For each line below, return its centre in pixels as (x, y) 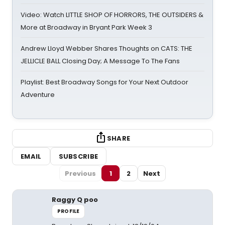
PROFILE (69, 211)
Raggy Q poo (75, 200)
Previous (80, 173)
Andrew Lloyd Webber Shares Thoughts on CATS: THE (106, 48)
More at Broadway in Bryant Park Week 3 (86, 27)
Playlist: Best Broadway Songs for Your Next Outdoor (104, 82)
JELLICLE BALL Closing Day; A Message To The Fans (100, 61)
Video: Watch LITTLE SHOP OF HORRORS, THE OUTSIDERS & (112, 15)
